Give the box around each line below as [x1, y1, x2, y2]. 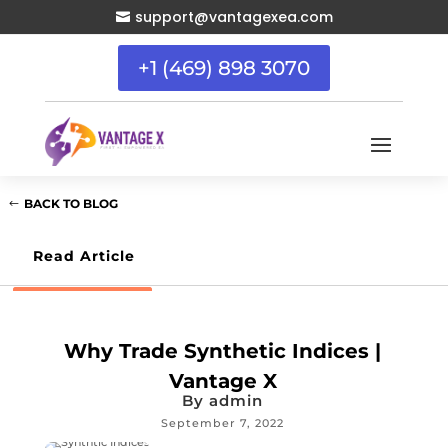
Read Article [33, 247, 135, 266]
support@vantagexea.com [134, 7, 333, 27]
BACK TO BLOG [24, 195, 118, 211]
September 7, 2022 [161, 416, 285, 431]
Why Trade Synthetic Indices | [64, 339, 382, 364]
